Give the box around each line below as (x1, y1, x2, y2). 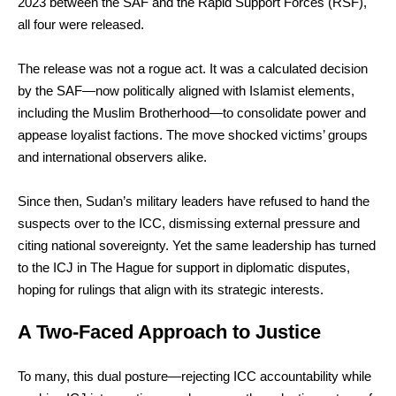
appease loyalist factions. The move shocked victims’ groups (18, 126, 368, 142)
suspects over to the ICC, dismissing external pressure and (18, 215, 360, 231)
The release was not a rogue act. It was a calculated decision (18, 60, 368, 76)
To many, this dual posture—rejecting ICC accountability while (18, 368, 371, 384)
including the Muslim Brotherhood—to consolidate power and (18, 104, 366, 120)
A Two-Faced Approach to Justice (18, 321, 321, 343)
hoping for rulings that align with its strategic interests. (18, 281, 324, 297)
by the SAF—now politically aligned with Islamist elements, (18, 82, 354, 98)
